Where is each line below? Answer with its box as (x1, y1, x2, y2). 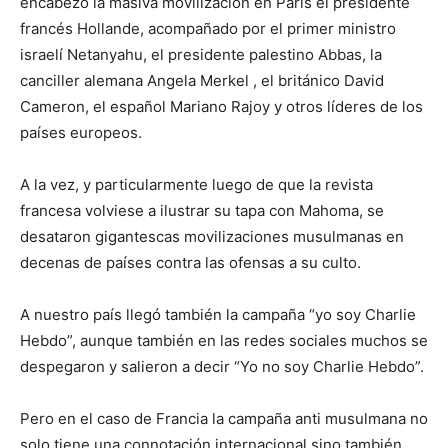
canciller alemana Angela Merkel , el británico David (20, 71, 384, 90)
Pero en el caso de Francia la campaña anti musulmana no (20, 409, 428, 428)
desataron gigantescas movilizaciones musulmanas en (20, 227, 404, 246)
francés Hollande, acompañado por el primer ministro (20, 19, 396, 38)
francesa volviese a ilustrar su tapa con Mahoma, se (20, 201, 384, 220)
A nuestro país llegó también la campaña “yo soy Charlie (20, 305, 416, 324)
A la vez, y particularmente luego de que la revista (20, 175, 373, 194)
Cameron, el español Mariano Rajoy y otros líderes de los (20, 97, 423, 116)
